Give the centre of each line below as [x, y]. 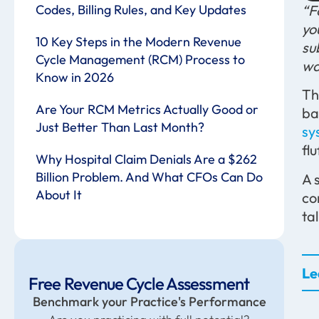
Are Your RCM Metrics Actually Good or [147, 109]
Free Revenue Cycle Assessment [139, 283]
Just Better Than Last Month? [120, 127]
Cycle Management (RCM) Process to [140, 59]
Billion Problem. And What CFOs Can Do [149, 177]
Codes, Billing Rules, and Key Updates [141, 10]
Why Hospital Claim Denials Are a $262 [146, 159]
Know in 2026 [75, 77]
